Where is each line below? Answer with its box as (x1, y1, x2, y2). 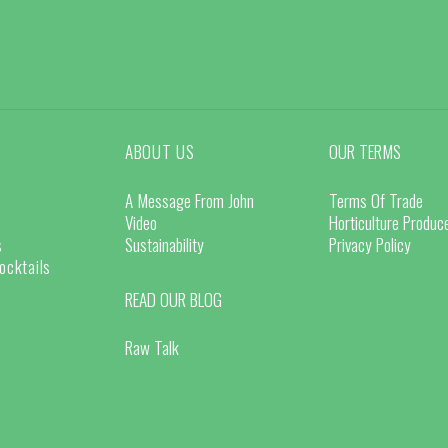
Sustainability (125, 230, 205, 257)
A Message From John (125, 186, 255, 213)
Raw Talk (125, 334, 180, 361)
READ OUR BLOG (125, 285, 223, 312)
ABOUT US (125, 137, 195, 164)
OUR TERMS (328, 137, 401, 164)
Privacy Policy (328, 230, 411, 257)
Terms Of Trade (328, 186, 423, 213)
